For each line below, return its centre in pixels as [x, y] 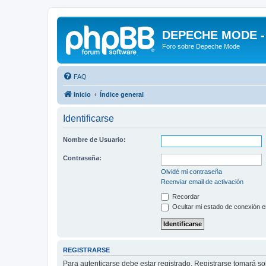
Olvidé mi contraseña [191, 171]
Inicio [82, 94]
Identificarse [88, 118]
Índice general [122, 94]
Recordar [185, 196]
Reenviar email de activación [202, 181]
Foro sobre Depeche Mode [201, 46]
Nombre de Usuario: [94, 139]
